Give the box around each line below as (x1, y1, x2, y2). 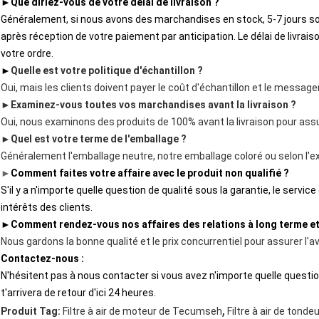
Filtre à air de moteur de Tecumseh (63, 305, 222, 318)
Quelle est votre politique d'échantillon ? (11, 65, 203, 77)
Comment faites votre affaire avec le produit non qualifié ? (11, 167, 289, 179)
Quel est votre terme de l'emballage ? (11, 133, 187, 145)
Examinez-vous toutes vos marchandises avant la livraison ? (11, 99, 296, 111)
